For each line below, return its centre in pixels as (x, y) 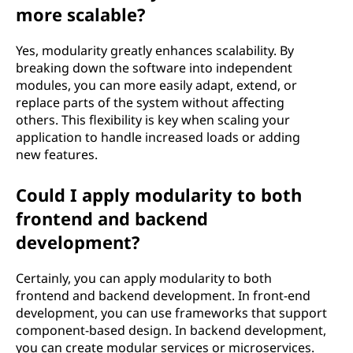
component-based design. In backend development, (171, 330)
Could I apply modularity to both (159, 195)
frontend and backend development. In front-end (163, 295)
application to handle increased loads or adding (158, 137)
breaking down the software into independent (154, 68)
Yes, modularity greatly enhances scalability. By (155, 50)
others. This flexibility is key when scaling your (153, 120)
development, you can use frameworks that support (171, 313)
